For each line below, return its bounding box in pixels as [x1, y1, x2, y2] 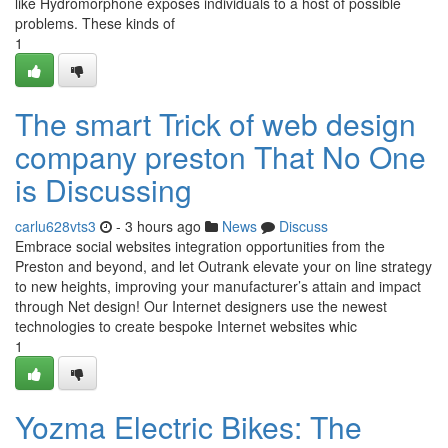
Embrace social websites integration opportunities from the [15, 236, 385, 256]
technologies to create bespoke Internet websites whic [15, 316, 357, 336]
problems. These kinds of [15, 13, 175, 33]
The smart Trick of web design [15, 102, 416, 145]
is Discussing [15, 168, 192, 211]
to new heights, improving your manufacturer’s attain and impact [15, 276, 421, 296]
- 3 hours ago [116, 216, 201, 236]
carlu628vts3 [15, 216, 96, 236]
